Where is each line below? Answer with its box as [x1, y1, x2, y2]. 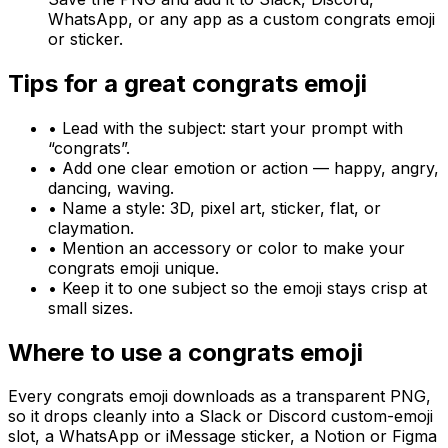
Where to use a [8, 337, 188, 367]
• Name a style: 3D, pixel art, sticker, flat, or [48, 197, 381, 218]
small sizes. [48, 297, 133, 318]
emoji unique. [115, 257, 219, 278]
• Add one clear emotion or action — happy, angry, [48, 157, 439, 178]
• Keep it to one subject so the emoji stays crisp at [48, 277, 427, 298]
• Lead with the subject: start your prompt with [48, 117, 403, 138]
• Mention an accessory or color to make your [48, 237, 405, 258]
